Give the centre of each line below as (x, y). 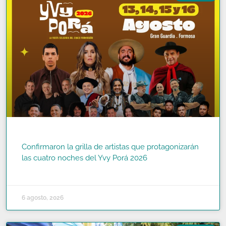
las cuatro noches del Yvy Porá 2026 (84, 158)
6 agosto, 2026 (43, 197)
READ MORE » (41, 170)
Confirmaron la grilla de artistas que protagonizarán (110, 147)
